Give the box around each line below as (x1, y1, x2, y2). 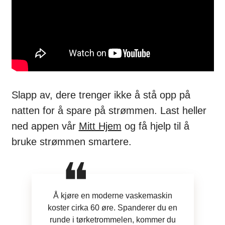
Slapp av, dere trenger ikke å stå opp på (11, 89, 190, 100)
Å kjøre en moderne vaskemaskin (53, 191, 172, 200)
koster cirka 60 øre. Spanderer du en (48, 203, 177, 212)
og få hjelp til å (121, 120, 189, 132)
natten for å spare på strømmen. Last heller (11, 104, 206, 116)
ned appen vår (11, 120, 79, 132)
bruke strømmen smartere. (11, 136, 132, 147)
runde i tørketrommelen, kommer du (49, 215, 176, 224)
